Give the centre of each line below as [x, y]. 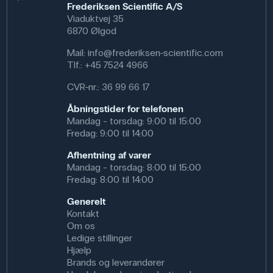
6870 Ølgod [91, 31]
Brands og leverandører [115, 262]
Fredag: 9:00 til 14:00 [110, 133]
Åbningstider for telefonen [125, 109]
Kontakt [83, 214]
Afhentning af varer [110, 155]
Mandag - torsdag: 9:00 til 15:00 [134, 121]
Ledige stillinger [99, 238]
